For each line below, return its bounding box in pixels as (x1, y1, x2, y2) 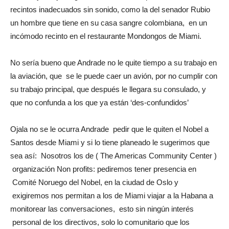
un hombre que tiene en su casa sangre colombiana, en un (10, 18, 207, 27)
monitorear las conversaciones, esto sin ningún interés (10, 204, 194, 213)
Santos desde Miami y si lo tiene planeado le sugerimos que (10, 138, 210, 147)
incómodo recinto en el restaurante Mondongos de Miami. (10, 31, 201, 40)
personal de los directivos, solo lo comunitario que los (10, 217, 190, 226)
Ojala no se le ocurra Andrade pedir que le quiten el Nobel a (10, 124, 209, 133)
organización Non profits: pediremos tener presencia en (10, 164, 196, 173)
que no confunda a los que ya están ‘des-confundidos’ (10, 98, 189, 107)
